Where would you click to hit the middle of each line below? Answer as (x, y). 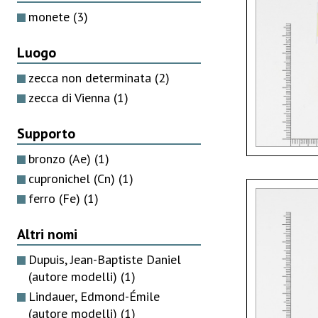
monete (51, 16)
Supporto (46, 133)
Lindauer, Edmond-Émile (94, 296)
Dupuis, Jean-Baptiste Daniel (105, 259)
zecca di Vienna (71, 97)
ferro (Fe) (56, 198)
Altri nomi (47, 234)
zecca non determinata (92, 77)
